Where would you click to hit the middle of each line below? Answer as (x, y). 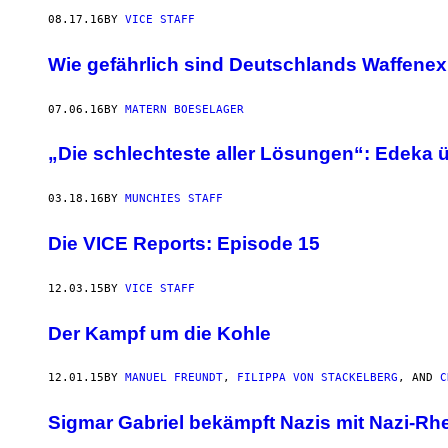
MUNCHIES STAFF (174, 199)
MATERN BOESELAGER (184, 109)
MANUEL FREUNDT (174, 378)
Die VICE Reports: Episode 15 (184, 244)
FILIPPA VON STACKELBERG (317, 378)
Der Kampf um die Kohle (159, 333)
